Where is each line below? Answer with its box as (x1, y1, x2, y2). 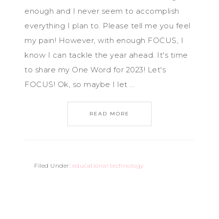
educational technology (72, 162, 144, 169)
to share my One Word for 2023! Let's (24, 65, 166, 74)
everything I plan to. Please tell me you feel (24, 21, 191, 30)
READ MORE (89, 110, 130, 117)
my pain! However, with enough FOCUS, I (24, 36, 183, 45)
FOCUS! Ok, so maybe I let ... (24, 80, 135, 89)
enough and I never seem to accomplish (24, 6, 179, 16)
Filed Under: (34, 162, 72, 169)
